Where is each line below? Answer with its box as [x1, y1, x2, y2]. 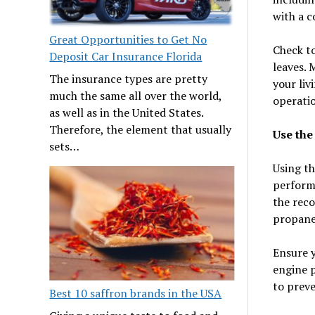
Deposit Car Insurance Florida [49, 49, 202, 65]
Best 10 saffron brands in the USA [49, 285, 222, 302]
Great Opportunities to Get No [49, 32, 207, 48]
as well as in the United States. [49, 105, 204, 121]
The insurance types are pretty [49, 71, 208, 87]
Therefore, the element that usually [49, 122, 232, 138]
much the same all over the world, [49, 88, 222, 104]
